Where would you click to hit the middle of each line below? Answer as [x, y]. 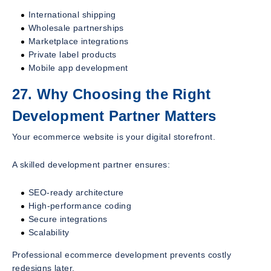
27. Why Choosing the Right [112, 94]
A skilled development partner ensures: [91, 165]
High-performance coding [80, 206]
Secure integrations [68, 219]
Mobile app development [78, 68]
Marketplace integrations [79, 41]
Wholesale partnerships [76, 28]
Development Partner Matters [114, 116]
